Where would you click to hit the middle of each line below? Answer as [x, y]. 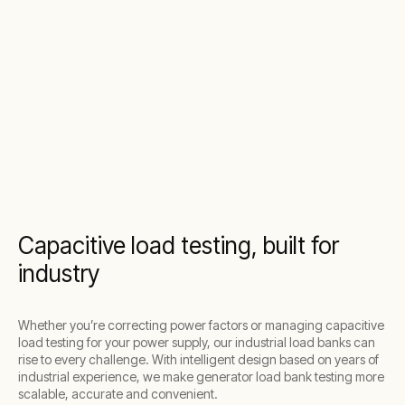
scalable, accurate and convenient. [118, 394]
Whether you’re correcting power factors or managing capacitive [201, 325]
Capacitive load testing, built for [179, 245]
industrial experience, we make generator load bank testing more [201, 377]
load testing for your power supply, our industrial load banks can [197, 342]
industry [59, 273]
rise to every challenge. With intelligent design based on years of [198, 359]
